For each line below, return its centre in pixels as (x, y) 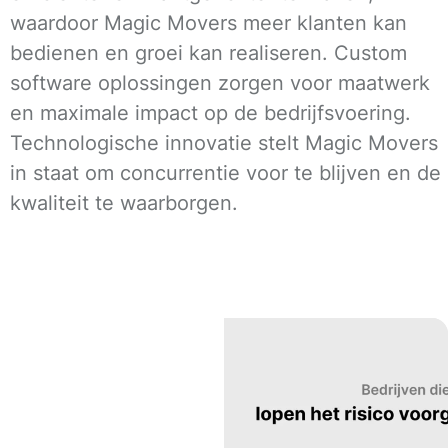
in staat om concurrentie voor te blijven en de (225, 172)
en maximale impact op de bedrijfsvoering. (210, 112)
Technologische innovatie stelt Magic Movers (224, 142)
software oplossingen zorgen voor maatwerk (220, 82)
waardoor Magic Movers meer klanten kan (208, 22)
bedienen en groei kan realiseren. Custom (208, 52)
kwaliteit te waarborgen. (124, 202)
